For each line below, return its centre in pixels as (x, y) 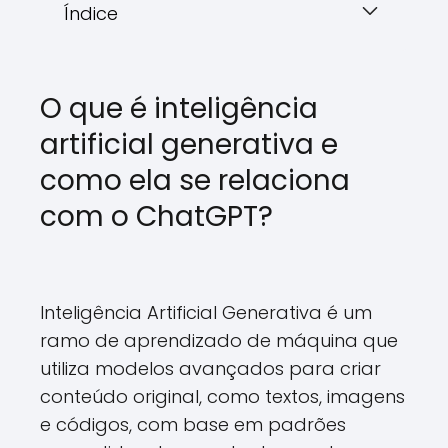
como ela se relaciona (195, 180)
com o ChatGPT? (156, 216)
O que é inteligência (179, 108)
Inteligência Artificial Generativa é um (206, 312)
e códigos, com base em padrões (193, 424)
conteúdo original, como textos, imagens (222, 396)
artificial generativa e (189, 144)
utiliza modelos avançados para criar (210, 368)
